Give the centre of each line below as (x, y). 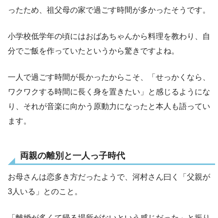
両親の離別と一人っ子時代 (73, 156)
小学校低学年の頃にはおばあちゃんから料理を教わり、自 (109, 36)
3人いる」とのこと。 (45, 191)
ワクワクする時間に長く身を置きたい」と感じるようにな (109, 91)
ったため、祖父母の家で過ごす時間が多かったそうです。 (109, 10)
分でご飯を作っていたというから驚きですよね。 (93, 51)
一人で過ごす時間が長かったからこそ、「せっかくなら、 (109, 77)
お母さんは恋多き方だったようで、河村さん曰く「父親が (109, 177)
